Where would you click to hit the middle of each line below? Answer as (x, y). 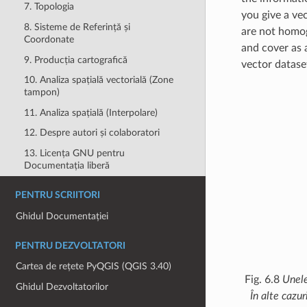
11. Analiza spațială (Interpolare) (90, 112)
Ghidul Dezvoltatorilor (62, 286)
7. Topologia (49, 7)
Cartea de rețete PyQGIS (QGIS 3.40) (94, 267)
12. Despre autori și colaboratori (91, 133)
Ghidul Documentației (62, 216)
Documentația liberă (66, 166)
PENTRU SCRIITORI (58, 195)
